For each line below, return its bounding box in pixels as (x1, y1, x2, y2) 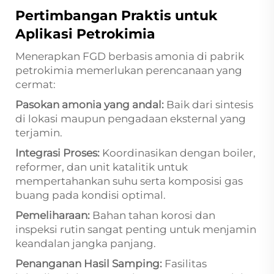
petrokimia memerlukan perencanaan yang (15, 64, 242, 76)
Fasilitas (165, 257, 207, 270)
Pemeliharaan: (15, 209, 92, 221)
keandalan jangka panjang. (15, 237, 156, 250)
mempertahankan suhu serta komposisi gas (15, 175, 243, 187)
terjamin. (15, 127, 62, 139)
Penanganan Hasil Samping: (15, 257, 165, 270)
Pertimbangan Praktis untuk (15, 7, 218, 24)
